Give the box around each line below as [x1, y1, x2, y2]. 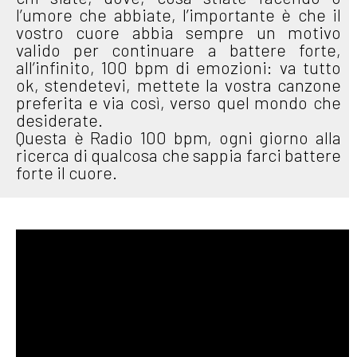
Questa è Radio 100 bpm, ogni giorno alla [16, 127, 341, 147]
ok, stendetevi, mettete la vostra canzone [16, 74, 341, 95]
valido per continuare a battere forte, [16, 39, 341, 60]
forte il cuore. [16, 162, 117, 182]
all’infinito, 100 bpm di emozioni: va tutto [16, 57, 341, 77]
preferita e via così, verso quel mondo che [16, 92, 341, 112]
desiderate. [16, 109, 103, 130]
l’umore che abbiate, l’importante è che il [16, 4, 341, 25]
